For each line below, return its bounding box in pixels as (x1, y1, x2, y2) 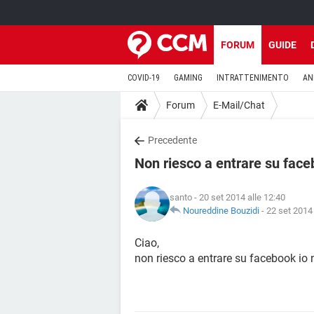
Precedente (148, 135, 197, 146)
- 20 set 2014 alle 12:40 (192, 192, 285, 203)
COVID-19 (128, 73, 160, 83)
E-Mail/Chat (213, 99, 265, 111)
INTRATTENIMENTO (217, 73, 289, 83)
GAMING (174, 73, 203, 83)
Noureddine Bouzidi (183, 205, 259, 216)
